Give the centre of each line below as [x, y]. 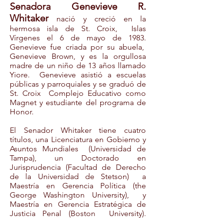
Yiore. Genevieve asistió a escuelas [78, 75]
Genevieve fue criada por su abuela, [78, 47]
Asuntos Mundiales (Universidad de [78, 149]
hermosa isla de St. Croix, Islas [78, 28]
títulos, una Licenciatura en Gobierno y [78, 139]
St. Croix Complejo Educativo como [78, 93]
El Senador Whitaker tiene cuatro [78, 130]
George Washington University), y [78, 195]
